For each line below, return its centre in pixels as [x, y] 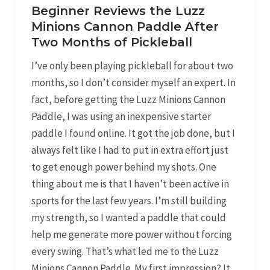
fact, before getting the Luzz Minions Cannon [128, 100]
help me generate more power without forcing [131, 235]
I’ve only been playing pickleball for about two [132, 66]
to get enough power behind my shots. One [124, 167]
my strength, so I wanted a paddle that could [128, 218]
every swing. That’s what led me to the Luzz [125, 252]
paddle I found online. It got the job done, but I [133, 133]
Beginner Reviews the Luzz [118, 11]
